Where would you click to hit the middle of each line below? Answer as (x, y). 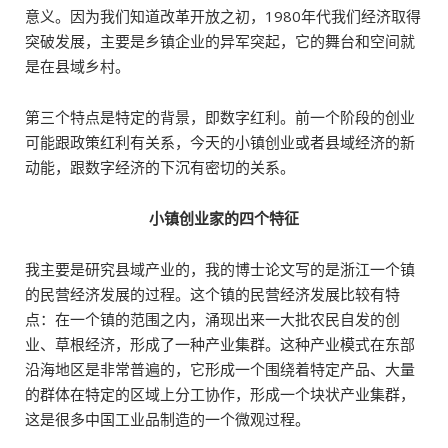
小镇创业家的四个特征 (224, 218)
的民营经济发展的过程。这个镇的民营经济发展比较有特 (212, 294)
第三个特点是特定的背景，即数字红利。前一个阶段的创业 (220, 117)
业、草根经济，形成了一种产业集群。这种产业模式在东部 (220, 344)
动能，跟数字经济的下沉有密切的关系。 (160, 167)
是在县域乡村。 (77, 66)
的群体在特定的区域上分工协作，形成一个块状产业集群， (220, 394)
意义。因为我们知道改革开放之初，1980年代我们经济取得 (223, 16)
